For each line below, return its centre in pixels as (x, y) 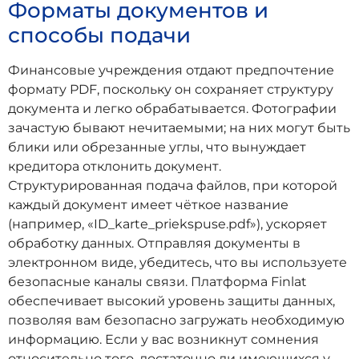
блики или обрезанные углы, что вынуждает (157, 147)
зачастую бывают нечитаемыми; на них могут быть (179, 128)
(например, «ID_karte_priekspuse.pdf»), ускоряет (167, 224)
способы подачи (99, 36)
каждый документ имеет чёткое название (148, 205)
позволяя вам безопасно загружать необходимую (176, 321)
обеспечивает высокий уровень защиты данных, (171, 301)
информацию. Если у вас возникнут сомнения (163, 340)
